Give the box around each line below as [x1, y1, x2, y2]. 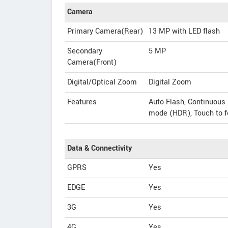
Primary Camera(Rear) [67, 26, 143, 37]
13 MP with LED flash [149, 26, 220, 37]
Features [67, 97, 97, 107]
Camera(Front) [67, 57, 117, 68]
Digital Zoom [149, 77, 191, 88]
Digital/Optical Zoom [67, 77, 137, 88]
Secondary [67, 46, 102, 56]
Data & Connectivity [67, 143, 132, 154]
